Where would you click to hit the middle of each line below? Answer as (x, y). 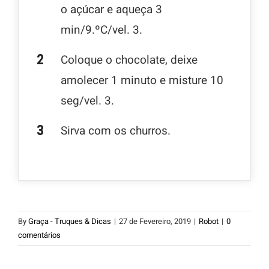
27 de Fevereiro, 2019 (155, 221)
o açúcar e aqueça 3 (111, 10)
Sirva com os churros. (116, 131)
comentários (39, 235)
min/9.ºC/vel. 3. (101, 30)
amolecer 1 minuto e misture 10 (142, 80)
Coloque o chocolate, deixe (129, 60)
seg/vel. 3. (87, 101)
